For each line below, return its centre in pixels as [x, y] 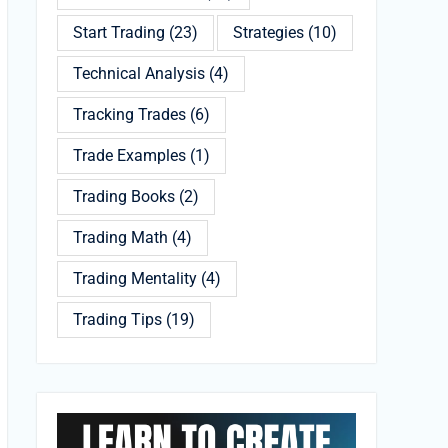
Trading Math [120, 237]
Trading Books [124, 196]
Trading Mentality [135, 278]
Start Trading [119, 32]
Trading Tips [117, 319]
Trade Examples [129, 155]
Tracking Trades [129, 114]
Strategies [268, 32]
